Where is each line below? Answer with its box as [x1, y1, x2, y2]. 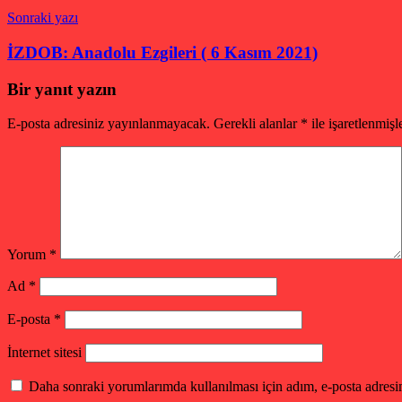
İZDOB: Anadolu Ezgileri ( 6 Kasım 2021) [7, 42, 318, 62]
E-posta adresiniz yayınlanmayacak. [7, 116, 210, 132]
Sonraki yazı [7, 10, 78, 26]
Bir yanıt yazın [7, 79, 117, 99]
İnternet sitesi [7, 345, 82, 361]
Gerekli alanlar [214, 116, 301, 132]
